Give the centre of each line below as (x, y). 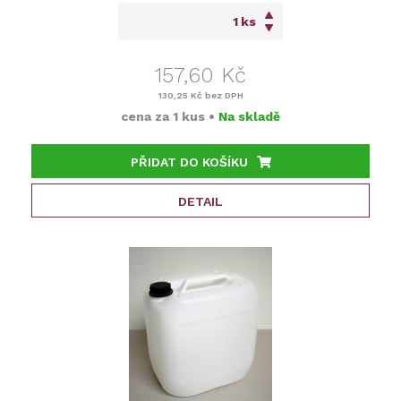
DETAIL (200, 202)
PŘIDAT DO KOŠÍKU (189, 162)
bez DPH (222, 96)
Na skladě (249, 117)
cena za (147, 117)
